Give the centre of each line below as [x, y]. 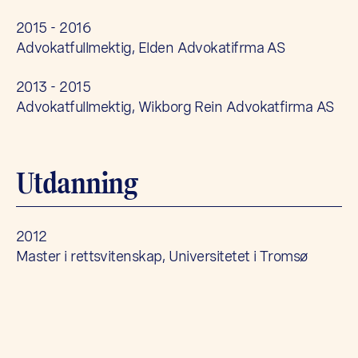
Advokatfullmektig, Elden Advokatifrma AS [151, 47]
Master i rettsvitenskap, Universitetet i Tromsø [162, 256]
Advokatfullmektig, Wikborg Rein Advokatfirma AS [175, 106]
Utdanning [77, 183]
